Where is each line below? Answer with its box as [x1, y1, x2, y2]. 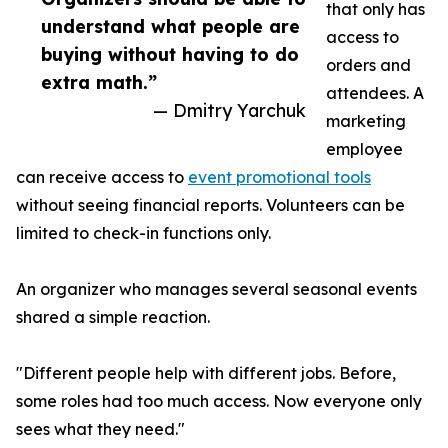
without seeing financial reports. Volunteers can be [16, 195, 405, 216]
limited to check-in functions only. [16, 223, 271, 244]
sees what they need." [16, 419, 185, 440]
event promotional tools [188, 167, 371, 188]
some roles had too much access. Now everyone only [16, 391, 422, 412]
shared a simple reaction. [16, 307, 210, 328]
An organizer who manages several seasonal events [16, 279, 417, 300]
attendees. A [326, 83, 424, 104]
